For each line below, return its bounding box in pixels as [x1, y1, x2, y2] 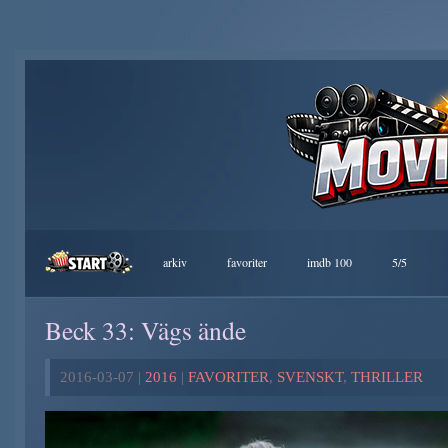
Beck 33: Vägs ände [45, 313, 246, 347]
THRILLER [351, 369, 423, 385]
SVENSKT [277, 369, 343, 385]
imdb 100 [307, 254, 352, 270]
